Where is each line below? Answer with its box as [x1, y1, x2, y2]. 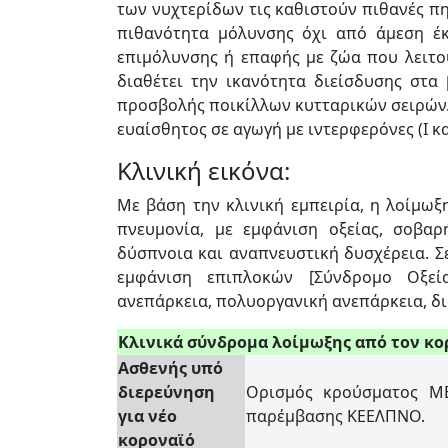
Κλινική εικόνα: [117, 154, 290, 187]
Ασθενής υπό [118, 357, 223, 379]
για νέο [118, 405, 177, 427]
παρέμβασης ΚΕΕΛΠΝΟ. [246, 405, 425, 427]
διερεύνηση [118, 381, 215, 403]
